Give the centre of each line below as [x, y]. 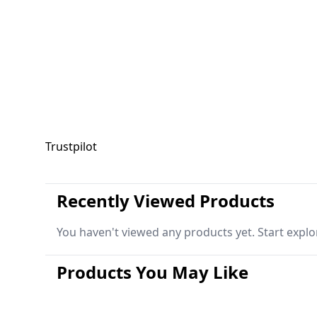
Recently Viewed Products [166, 201]
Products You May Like [152, 272]
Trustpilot [71, 147]
